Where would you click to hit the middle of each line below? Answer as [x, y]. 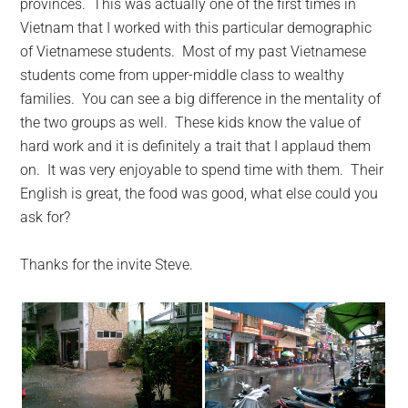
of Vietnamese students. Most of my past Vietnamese [194, 51]
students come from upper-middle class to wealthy [183, 75]
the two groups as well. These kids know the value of [191, 122]
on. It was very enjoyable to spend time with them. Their [202, 169]
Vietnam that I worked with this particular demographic [196, 27]
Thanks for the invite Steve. [107, 264]
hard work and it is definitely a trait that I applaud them [196, 146]
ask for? [46, 217]
